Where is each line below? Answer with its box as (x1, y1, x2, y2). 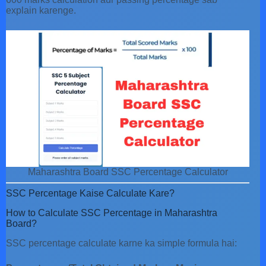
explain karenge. (6, 5, 76, 15)
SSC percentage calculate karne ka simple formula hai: (6, 237, 237, 248)
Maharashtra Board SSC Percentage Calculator (27, 167, 228, 178)
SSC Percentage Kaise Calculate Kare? (6, 188, 175, 199)
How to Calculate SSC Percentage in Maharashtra (6, 208, 217, 218)
